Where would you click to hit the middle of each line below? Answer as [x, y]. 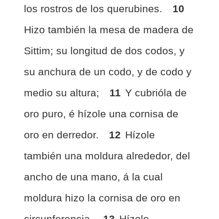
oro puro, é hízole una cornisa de [101, 114]
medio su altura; [63, 93]
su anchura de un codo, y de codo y [108, 72]
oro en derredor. [63, 135]
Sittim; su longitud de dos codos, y [104, 51]
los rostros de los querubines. [95, 9]
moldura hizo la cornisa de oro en [102, 198]
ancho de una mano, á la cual [93, 177]
